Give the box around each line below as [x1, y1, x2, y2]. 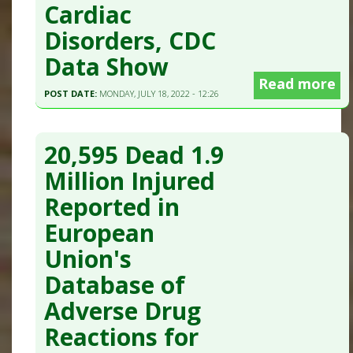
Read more [258, 74, 336, 94]
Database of [44, 268, 186, 301]
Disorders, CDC [44, 24, 217, 58]
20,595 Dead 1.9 [44, 138, 225, 171]
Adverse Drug [44, 294, 202, 327]
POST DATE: [44, 87, 100, 100]
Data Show [44, 50, 169, 84]
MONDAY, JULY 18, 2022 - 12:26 [99, 87, 220, 100]
